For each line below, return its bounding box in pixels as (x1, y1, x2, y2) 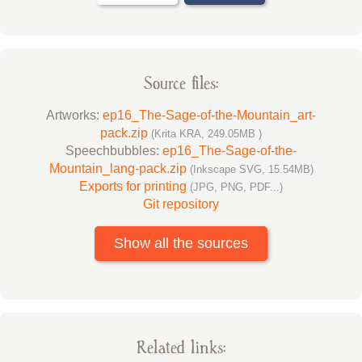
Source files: (143, 72, 219, 95)
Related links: (136, 336, 226, 359)
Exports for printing (79, 179, 190, 193)
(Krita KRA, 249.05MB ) (151, 127, 262, 140)
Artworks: (46, 107, 103, 122)
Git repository (143, 196, 219, 211)
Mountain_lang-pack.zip (48, 161, 190, 175)
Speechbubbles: (65, 143, 162, 158)
